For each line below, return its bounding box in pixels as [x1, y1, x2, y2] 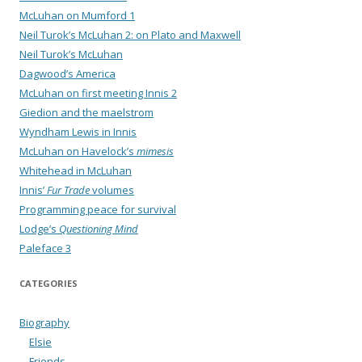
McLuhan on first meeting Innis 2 [19, 86, 177, 101]
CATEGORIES [19, 276, 78, 289]
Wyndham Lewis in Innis [19, 124, 137, 140]
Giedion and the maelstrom [19, 105, 154, 120]
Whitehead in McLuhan [19, 163, 132, 179]
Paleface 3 [19, 241, 71, 256]
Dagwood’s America [19, 66, 116, 82]
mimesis [137, 144, 174, 159]
